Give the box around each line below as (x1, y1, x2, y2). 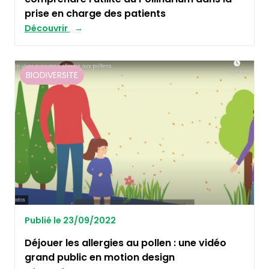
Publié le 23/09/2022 (25, 214, 116, 227)
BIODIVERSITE (26, 69, 78, 82)
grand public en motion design (25, 250, 175, 265)
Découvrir (25, 22, 70, 35)
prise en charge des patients (25, 7, 166, 21)
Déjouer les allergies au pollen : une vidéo (25, 236, 226, 250)
